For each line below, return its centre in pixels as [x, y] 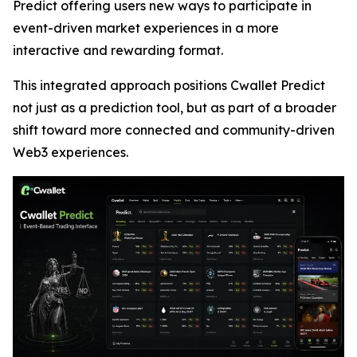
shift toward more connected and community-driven [174, 130]
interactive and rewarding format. [118, 50]
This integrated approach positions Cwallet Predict [169, 85]
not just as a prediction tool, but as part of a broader [175, 108]
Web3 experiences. [71, 152]
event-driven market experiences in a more [146, 28]
